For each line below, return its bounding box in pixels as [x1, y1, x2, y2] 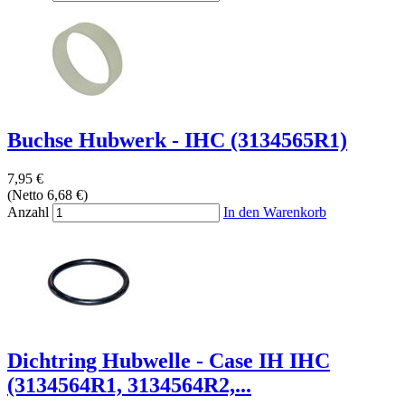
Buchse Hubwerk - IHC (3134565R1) [7, 128, 347, 153]
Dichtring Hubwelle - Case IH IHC [7, 348, 330, 372]
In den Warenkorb [223, 204, 326, 220]
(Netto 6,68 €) [7, 187, 88, 202]
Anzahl [7, 204, 49, 220]
